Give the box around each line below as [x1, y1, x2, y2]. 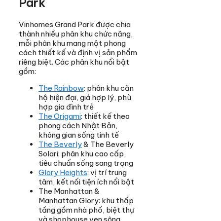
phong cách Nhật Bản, [38, 121, 117, 131]
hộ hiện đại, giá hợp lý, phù [38, 93, 131, 103]
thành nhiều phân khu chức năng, [19, 29, 133, 39]
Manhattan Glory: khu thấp [38, 196, 134, 206]
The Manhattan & [38, 186, 100, 196]
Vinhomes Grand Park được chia [19, 20, 131, 30]
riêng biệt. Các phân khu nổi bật [19, 57, 129, 67]
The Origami [38, 111, 81, 121]
